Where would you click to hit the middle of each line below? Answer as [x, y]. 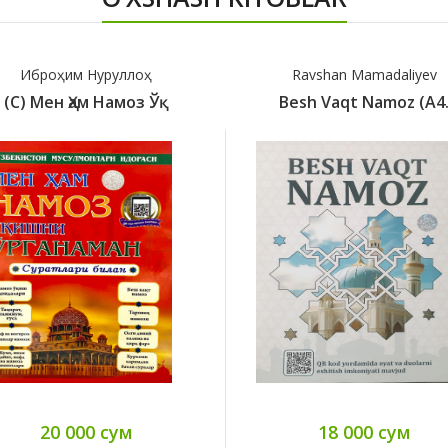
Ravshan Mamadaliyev [364, 75]
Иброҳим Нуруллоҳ [86, 75]
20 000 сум [86, 432]
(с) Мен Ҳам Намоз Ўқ [86, 102]
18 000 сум [364, 432]
